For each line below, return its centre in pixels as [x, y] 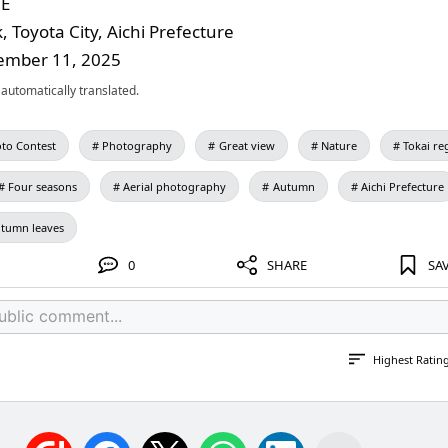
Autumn [293, 187]
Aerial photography [175, 187]
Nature [338, 146]
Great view [246, 146]
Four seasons [43, 187]
